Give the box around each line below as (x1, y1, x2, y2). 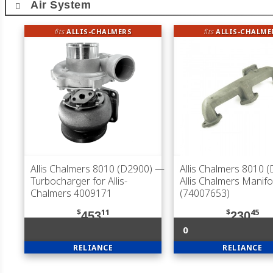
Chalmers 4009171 (30, 186, 112, 200)
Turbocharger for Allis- (30, 174, 127, 188)
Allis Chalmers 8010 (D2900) (30, 162, 152, 175)
